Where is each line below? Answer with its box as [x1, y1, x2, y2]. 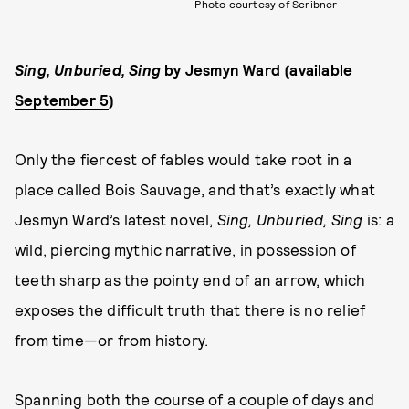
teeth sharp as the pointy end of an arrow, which [15, 270, 366, 289]
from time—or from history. [15, 330, 213, 350]
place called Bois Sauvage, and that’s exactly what [15, 180, 376, 199]
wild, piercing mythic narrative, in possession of [15, 240, 356, 259]
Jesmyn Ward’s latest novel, [15, 210, 217, 229]
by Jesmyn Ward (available [161, 60, 353, 79]
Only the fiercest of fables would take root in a [15, 150, 352, 169]
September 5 [15, 90, 110, 110]
